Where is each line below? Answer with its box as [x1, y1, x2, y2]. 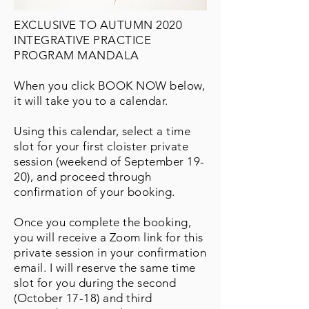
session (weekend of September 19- [14, 154, 205, 168]
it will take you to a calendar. [14, 94, 168, 108]
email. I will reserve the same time [14, 261, 196, 275]
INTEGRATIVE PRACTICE [14, 33, 152, 47]
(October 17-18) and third [14, 291, 152, 305]
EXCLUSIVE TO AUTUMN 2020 [14, 18, 183, 32]
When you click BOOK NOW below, [14, 79, 206, 92]
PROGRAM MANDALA [14, 48, 139, 62]
